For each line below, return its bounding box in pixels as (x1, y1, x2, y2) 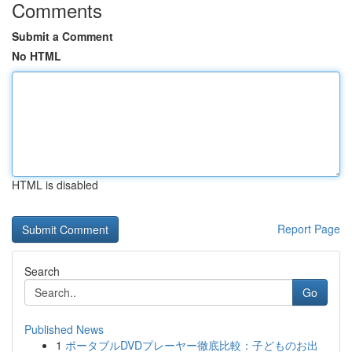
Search (24, 263, 60, 279)
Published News (24, 321, 104, 337)
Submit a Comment (12, 28, 113, 44)
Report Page (277, 221, 340, 236)
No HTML (12, 48, 61, 64)
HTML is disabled (12, 177, 98, 192)
